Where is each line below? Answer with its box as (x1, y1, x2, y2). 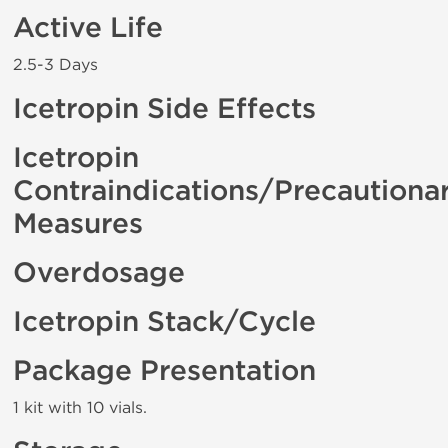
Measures (13, 207, 143, 241)
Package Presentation (13, 354, 316, 388)
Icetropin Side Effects (13, 92, 316, 126)
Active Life (13, 11, 163, 45)
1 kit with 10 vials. (13, 398, 147, 417)
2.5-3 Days (13, 55, 98, 74)
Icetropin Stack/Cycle (13, 305, 316, 339)
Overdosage (13, 256, 185, 290)
